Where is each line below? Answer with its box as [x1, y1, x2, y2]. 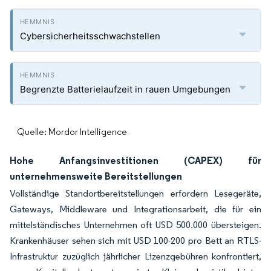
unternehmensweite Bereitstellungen [10, 170, 182, 182]
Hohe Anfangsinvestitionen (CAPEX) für [10, 154, 261, 166]
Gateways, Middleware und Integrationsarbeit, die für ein [10, 203, 261, 215]
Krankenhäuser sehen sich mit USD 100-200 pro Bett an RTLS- [10, 235, 261, 246]
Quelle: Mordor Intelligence [17, 126, 127, 137]
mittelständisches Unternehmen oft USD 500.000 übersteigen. [10, 219, 261, 230]
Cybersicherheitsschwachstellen [20, 30, 160, 42]
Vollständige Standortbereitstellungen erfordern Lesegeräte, [10, 188, 261, 199]
